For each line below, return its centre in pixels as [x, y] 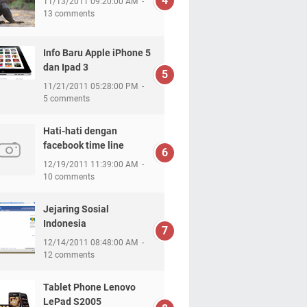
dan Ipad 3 [65, 67]
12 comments [69, 255]
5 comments [66, 99]
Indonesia [64, 224]
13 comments [69, 14]
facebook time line [83, 146]
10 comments [69, 177]
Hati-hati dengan [80, 131]
